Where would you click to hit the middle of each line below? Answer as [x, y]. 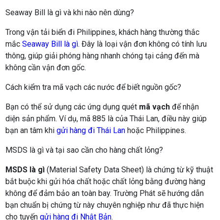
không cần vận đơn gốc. [46, 68]
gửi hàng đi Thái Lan [91, 131]
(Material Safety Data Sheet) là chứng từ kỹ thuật [129, 170]
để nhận [185, 107]
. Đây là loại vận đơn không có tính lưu [143, 44]
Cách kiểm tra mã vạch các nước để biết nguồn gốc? [94, 87]
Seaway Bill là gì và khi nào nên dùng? [70, 13]
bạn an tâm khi [31, 131]
